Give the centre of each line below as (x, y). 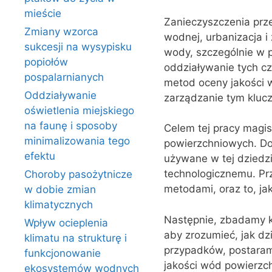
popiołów (46, 62)
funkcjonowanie (63, 253)
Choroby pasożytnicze (78, 174)
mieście (43, 13)
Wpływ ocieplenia (66, 223)
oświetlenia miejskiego (79, 110)
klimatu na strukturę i (76, 238)
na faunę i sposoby (71, 126)
